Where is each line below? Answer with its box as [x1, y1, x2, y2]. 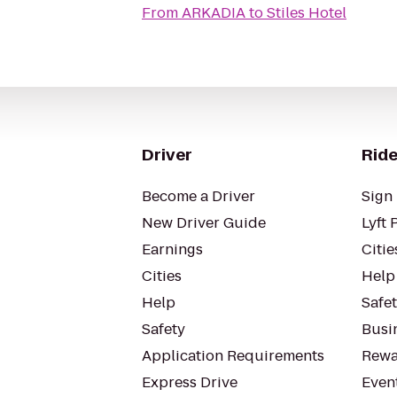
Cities [142, 266, 182, 286]
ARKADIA [182, 3, 245, 23]
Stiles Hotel [267, 3, 346, 23]
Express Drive [142, 372, 237, 393]
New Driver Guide [142, 213, 266, 233]
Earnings [142, 239, 203, 260]
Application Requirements [142, 346, 324, 366]
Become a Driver [142, 186, 255, 206]
